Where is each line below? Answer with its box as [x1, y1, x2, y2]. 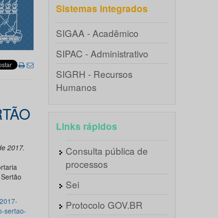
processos [65, 157, 108, 170]
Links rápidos [55, 120, 117, 133]
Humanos [55, 80, 96, 93]
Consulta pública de [65, 144, 148, 157]
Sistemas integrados [55, 2, 148, 15]
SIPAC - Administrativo [55, 47, 148, 60]
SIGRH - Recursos [55, 67, 132, 80]
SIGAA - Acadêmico [55, 26, 139, 39]
